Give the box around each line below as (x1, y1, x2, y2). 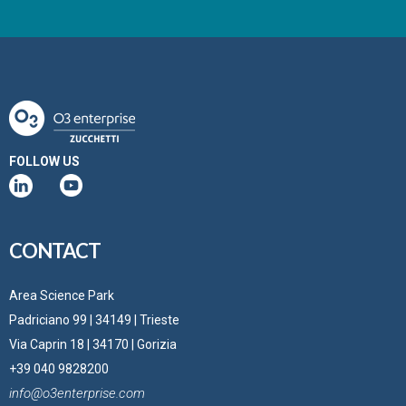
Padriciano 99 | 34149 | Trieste (9, 312, 179, 327)
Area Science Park (9, 287, 114, 303)
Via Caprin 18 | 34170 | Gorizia (9, 336, 177, 352)
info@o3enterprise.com (9, 384, 145, 401)
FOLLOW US (9, 153, 80, 169)
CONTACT (9, 237, 101, 263)
